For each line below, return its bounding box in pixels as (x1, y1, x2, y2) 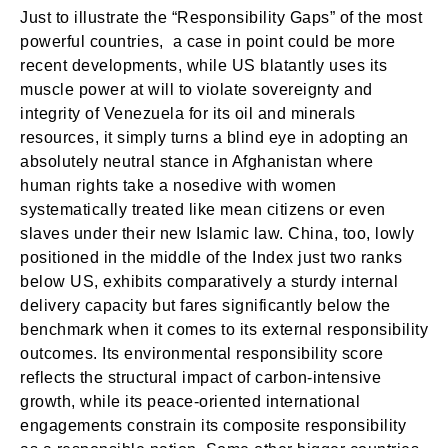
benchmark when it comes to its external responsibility (20, 321, 428, 338)
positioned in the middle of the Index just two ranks (20, 249, 402, 266)
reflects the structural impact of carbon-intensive (20, 369, 381, 386)
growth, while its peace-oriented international (20, 393, 360, 410)
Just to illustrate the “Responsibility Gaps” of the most (20, 9, 422, 26)
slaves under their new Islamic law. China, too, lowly (20, 225, 415, 242)
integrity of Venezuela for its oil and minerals (20, 105, 356, 122)
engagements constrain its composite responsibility (20, 417, 406, 434)
